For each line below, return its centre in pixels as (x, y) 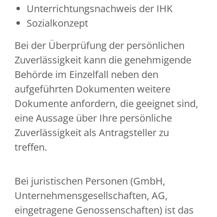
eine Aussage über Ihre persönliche (93, 118)
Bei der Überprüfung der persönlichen (100, 46)
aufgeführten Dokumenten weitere (93, 89)
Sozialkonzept (57, 23)
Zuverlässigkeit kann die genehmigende (103, 60)
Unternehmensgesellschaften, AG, (91, 196)
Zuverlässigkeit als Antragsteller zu (92, 133)
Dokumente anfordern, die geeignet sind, (106, 104)
